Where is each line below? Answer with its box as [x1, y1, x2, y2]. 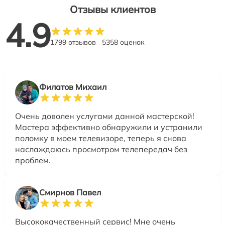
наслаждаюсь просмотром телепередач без [15, 144, 187, 155]
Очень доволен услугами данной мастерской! [15, 111, 194, 122]
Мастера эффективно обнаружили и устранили [15, 122, 202, 133]
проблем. [15, 155, 51, 166]
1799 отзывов [50, 38, 96, 47]
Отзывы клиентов [69, 3, 156, 16]
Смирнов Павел [39, 187, 101, 198]
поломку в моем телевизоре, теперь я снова [15, 133, 186, 144]
